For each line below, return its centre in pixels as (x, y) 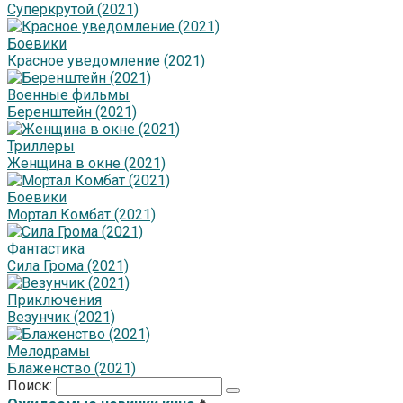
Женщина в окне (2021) (86, 164)
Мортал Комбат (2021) (81, 215)
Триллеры (41, 147)
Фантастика (46, 249)
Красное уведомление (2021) (106, 61)
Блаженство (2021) (72, 369)
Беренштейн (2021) (72, 112)
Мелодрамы (49, 352)
